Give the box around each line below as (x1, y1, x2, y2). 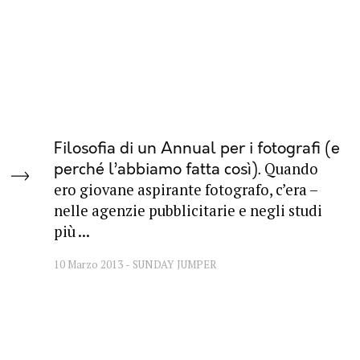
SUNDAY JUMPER (133, 257, 217, 272)
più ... (54, 222, 91, 242)
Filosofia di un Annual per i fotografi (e (54, 139, 341, 159)
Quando (264, 159, 319, 179)
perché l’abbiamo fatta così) (54, 160, 259, 180)
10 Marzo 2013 (54, 257, 126, 272)
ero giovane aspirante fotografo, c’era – (54, 180, 318, 200)
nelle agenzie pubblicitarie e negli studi (54, 201, 323, 221)
